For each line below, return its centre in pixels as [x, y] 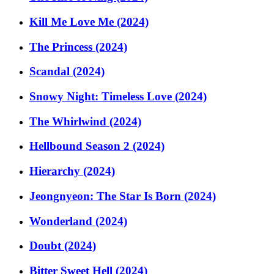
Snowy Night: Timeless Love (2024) [118, 96]
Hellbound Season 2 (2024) [97, 146]
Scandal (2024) [67, 72]
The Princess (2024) [78, 46]
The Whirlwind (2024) [85, 121]
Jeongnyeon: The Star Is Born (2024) [123, 196]
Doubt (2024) [63, 246]
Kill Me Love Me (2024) [89, 21]
